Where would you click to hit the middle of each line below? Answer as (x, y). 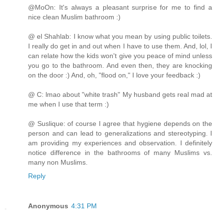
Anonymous (48, 206)
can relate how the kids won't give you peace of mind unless (120, 56)
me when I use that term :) (69, 104)
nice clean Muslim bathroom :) (74, 17)
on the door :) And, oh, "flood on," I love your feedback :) (114, 75)
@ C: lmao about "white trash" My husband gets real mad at (120, 95)
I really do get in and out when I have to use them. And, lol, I (120, 46)
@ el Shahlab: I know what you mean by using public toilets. (120, 37)
